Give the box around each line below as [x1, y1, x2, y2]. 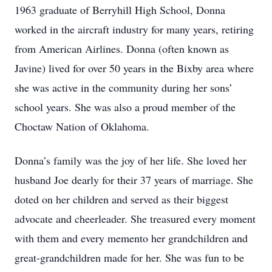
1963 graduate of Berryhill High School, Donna [15, 2, 225, 17]
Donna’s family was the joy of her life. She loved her [15, 153, 246, 168]
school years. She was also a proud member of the [15, 100, 236, 114]
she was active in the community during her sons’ [15, 80, 233, 95]
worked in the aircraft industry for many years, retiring [15, 22, 254, 36]
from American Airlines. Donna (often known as [15, 41, 229, 56]
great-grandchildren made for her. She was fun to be [15, 250, 244, 265]
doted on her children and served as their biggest [15, 192, 228, 206]
